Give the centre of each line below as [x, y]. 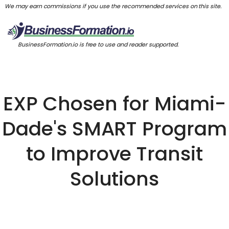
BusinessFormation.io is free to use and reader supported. [98, 44]
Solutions [114, 179]
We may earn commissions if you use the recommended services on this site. [114, 6]
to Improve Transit [114, 154]
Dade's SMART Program [114, 129]
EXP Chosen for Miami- [114, 104]
